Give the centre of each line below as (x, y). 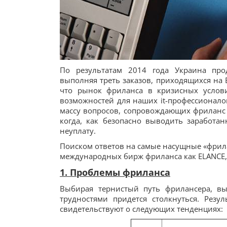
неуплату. (78, 131)
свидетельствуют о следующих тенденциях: (141, 209)
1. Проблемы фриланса (115, 172)
